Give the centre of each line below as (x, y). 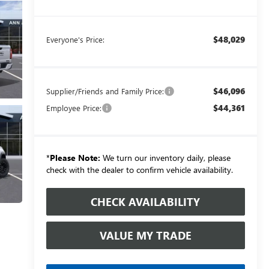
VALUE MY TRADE (145, 235)
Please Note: (75, 157)
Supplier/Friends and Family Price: (105, 91)
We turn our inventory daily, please (165, 157)
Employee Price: (74, 107)
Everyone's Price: (75, 39)
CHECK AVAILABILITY (146, 201)
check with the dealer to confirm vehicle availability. (139, 169)
